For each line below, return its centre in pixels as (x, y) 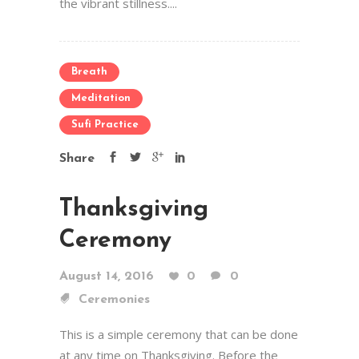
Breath (89, 72)
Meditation (101, 98)
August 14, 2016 (107, 276)
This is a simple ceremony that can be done (179, 334)
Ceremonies (114, 300)
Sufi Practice (105, 125)
